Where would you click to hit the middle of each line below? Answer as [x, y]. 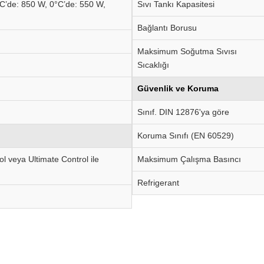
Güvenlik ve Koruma [178, 88]
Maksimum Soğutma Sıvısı [187, 51]
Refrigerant [158, 183]
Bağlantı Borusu [167, 28]
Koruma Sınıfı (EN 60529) [186, 136]
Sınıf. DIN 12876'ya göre [183, 112]
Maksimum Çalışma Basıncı [189, 159]
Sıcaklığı [153, 65]
